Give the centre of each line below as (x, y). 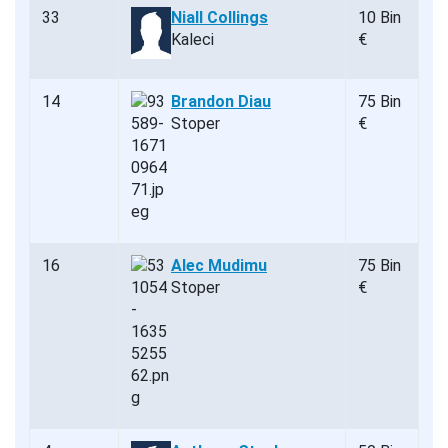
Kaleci (192, 40)
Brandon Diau (221, 102)
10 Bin (379, 18)
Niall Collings (219, 18)
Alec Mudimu (219, 266)
